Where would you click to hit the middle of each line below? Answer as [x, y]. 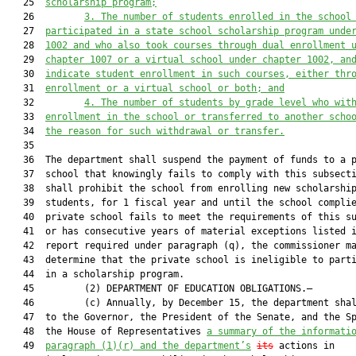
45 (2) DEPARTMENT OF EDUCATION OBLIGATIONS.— [159, 288]
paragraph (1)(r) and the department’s [148, 346]
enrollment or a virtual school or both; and [165, 88]
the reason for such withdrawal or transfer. [165, 131]
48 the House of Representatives [106, 331]
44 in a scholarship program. [95, 274]
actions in [304, 346]
